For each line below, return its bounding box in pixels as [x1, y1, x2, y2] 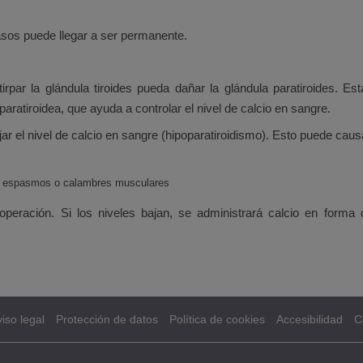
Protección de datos [56, 313, 158, 326]
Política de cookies [169, 313, 265, 326]
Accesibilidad [276, 313, 343, 326]
